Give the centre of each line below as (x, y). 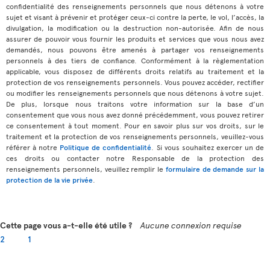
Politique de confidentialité (106, 147)
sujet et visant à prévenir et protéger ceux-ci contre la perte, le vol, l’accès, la (135, 17)
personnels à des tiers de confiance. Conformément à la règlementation (135, 60)
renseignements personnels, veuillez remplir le (86, 169)
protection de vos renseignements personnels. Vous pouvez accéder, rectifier (135, 82)
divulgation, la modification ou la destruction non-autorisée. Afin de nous (135, 28)
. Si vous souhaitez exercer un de (208, 147)
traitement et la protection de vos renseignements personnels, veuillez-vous (135, 136)
